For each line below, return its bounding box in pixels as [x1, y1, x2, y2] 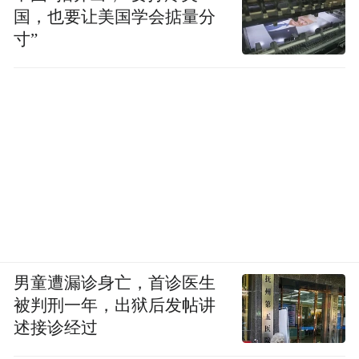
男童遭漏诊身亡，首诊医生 [14, 274, 216, 292]
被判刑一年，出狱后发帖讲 [14, 296, 216, 315]
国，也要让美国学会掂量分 [14, 8, 216, 26]
